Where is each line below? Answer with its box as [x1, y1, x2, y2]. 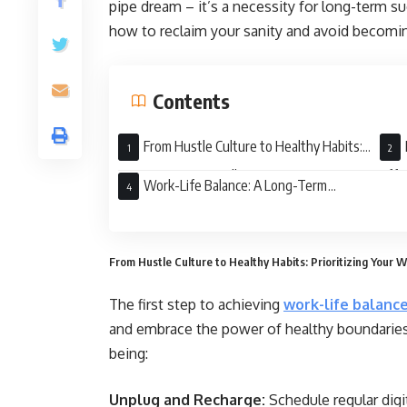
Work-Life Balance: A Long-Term [144, 176, 328, 194]
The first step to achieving [109, 295, 280, 313]
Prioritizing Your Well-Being [118, 166, 275, 184]
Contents [153, 88, 230, 114]
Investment [118, 205, 184, 223]
